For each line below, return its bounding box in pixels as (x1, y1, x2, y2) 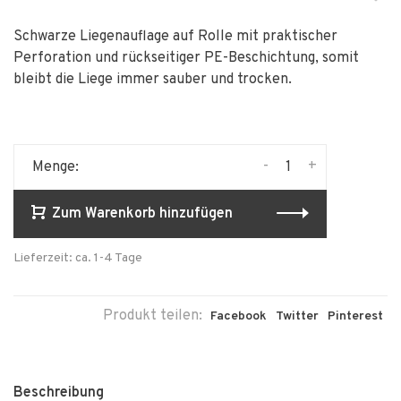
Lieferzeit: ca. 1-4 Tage (13, 251, 142, 266)
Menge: (32, 158, 79, 176)
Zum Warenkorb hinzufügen (52, 205, 233, 223)
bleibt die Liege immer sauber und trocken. (13, 71, 292, 89)
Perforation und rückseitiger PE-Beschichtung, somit (13, 49, 359, 67)
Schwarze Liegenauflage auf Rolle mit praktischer (13, 28, 337, 46)
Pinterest (328, 309, 383, 324)
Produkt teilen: (103, 307, 202, 325)
